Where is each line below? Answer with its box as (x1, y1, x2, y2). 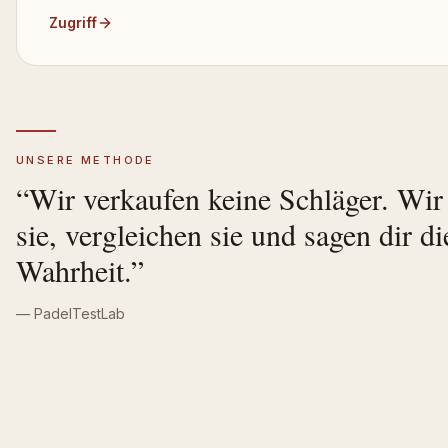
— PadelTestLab (16, 304, 125, 322)
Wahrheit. (16, 249, 131, 290)
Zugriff (49, 13, 97, 31)
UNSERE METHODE (16, 152, 155, 167)
